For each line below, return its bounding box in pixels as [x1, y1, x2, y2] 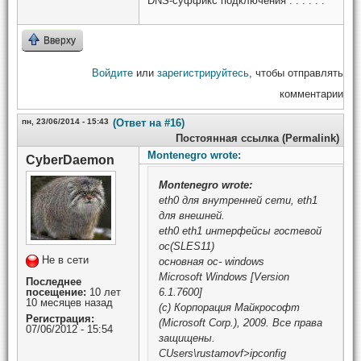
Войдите [92, 66, 133, 79]
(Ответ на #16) [113, 116, 185, 129]
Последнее [26, 275, 81, 288]
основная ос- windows [159, 255, 264, 268]
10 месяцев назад [26, 296, 113, 309]
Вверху [44, 34, 76, 46]
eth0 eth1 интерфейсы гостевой [159, 224, 322, 237]
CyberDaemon [26, 152, 114, 167]
